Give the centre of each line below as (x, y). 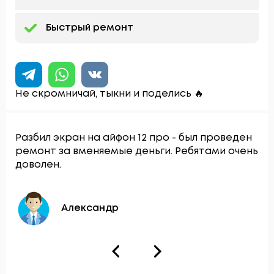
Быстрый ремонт (90, 28)
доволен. (38, 165)
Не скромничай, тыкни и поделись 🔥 (109, 94)
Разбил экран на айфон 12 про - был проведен (134, 138)
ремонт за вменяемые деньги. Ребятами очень (137, 151)
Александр (90, 208)
